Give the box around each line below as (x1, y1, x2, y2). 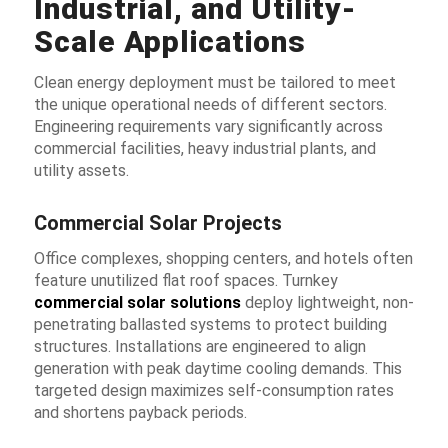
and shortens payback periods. (33, 402, 247, 422)
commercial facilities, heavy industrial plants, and (33, 139, 376, 159)
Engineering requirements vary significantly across (33, 117, 383, 137)
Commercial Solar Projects (33, 211, 282, 236)
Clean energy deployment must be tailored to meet (33, 73, 396, 93)
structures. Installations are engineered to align (33, 336, 366, 356)
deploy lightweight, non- (240, 292, 414, 312)
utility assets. (33, 161, 129, 181)
